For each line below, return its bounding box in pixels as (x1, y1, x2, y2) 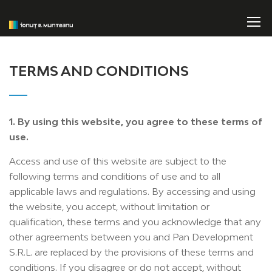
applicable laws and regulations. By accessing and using (9, 186, 256, 197)
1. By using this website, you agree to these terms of (9, 116, 262, 127)
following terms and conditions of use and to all (9, 171, 220, 182)
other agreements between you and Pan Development (9, 231, 253, 242)
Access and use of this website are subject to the (9, 155, 226, 166)
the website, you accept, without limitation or (9, 201, 209, 212)
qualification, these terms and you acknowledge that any (9, 216, 261, 227)
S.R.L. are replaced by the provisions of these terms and (9, 246, 254, 257)
